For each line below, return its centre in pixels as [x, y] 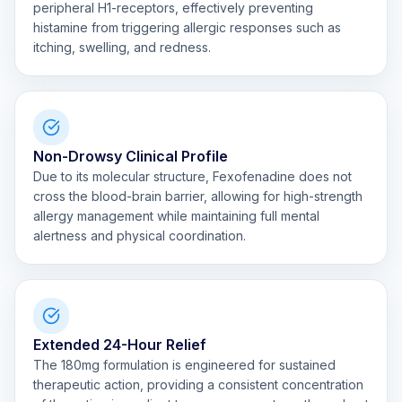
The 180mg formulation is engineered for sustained [184, 365]
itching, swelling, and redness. [122, 47]
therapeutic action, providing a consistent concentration [198, 385]
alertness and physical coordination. [140, 236]
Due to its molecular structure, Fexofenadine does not [192, 176]
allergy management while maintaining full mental [176, 216]
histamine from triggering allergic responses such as [187, 27]
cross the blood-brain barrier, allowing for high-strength [198, 196]
